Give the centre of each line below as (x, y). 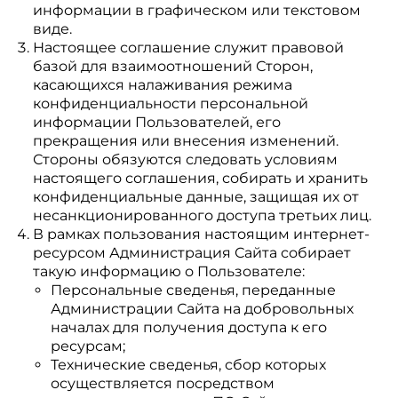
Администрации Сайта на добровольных (202, 309)
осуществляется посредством (162, 383)
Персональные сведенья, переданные (193, 290)
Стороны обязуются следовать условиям (185, 159)
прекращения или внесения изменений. (185, 141)
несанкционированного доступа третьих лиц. (202, 215)
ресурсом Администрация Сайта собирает (191, 253)
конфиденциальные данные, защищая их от (195, 197)
